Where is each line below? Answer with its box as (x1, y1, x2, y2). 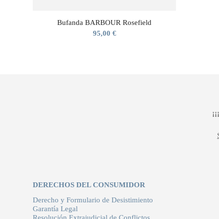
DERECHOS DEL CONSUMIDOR (33, 181, 145, 189)
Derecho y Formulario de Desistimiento (33, 196, 153, 204)
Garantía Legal (33, 204, 78, 213)
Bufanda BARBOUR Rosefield (57, 19, 152, 27)
